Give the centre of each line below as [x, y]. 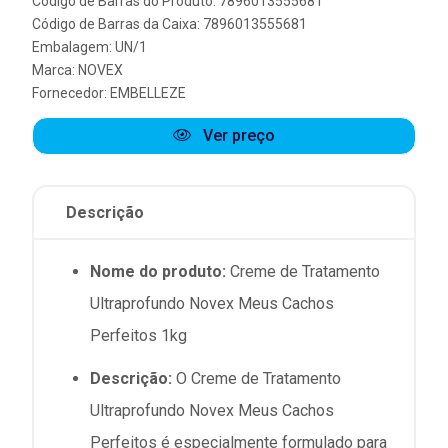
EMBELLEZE [148, 92]
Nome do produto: [158, 271]
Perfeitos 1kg [138, 335]
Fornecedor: [71, 92]
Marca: [55, 69]
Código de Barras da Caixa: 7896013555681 [169, 23]
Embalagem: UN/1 [89, 46]
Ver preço [237, 135]
